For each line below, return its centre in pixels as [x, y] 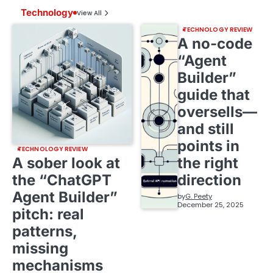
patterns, [44, 232]
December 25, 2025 [210, 205]
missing [40, 249]
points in [208, 146]
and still [205, 129]
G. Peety [198, 197]
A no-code [214, 44]
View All [89, 13]
